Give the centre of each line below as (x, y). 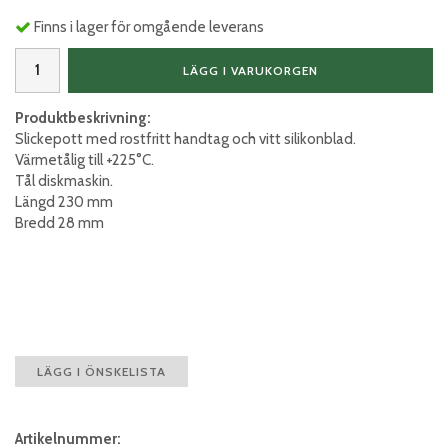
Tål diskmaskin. (64, 180)
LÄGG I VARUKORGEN (250, 70)
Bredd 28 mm (59, 222)
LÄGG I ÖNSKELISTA (101, 371)
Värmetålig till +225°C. (84, 159)
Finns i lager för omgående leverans (149, 26)
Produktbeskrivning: (83, 117)
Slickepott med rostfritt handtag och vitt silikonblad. (185, 138)
